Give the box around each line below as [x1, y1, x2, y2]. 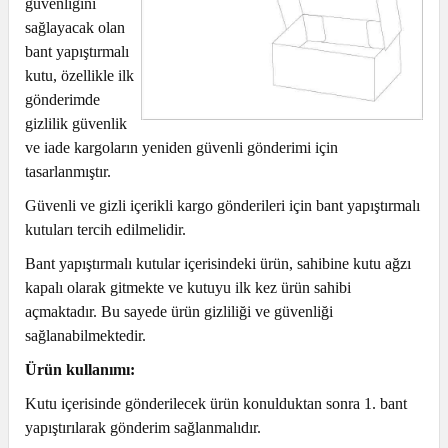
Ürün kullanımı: [25, 361, 135, 378]
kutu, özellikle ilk [25, 67, 134, 84]
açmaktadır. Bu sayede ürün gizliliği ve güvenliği [25, 303, 333, 320]
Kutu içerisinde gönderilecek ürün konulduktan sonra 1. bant [25, 395, 407, 412]
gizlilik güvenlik [25, 115, 127, 132]
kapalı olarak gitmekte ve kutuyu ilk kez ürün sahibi [25, 279, 351, 296]
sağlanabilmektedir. [25, 327, 150, 344]
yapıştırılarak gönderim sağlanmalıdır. [25, 419, 261, 436]
